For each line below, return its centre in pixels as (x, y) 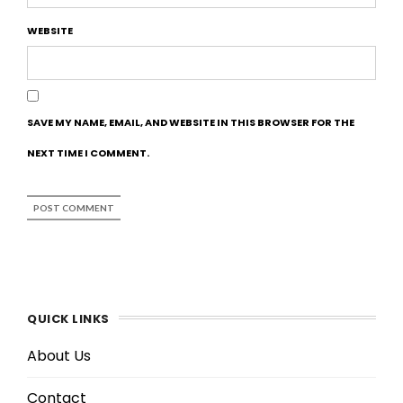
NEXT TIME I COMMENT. (88, 152)
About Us (59, 355)
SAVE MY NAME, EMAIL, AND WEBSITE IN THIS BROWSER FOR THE (191, 122)
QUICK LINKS (68, 318)
